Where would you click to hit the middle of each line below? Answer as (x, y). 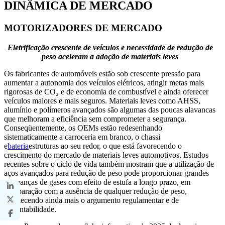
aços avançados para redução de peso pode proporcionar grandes (106, 173)
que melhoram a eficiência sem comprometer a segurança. (95, 119)
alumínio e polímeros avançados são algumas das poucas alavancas (110, 109)
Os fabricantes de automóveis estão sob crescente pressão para (102, 73)
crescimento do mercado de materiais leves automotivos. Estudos (106, 155)
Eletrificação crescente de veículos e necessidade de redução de (110, 47)
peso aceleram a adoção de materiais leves (110, 56)
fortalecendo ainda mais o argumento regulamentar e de (91, 200)
